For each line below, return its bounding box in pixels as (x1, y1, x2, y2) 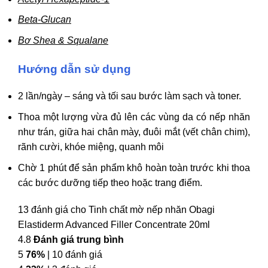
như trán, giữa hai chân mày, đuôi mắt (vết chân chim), (18, 126, 250, 137)
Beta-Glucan (18, 14, 71, 25)
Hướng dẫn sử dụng (18, 62, 131, 75)
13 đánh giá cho (18, 205, 89, 215)
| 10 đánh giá (45, 249, 102, 260)
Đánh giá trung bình (33, 234, 124, 245)
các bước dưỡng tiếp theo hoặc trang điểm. (18, 177, 202, 188)
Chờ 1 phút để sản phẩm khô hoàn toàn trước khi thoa (18, 162, 250, 173)
